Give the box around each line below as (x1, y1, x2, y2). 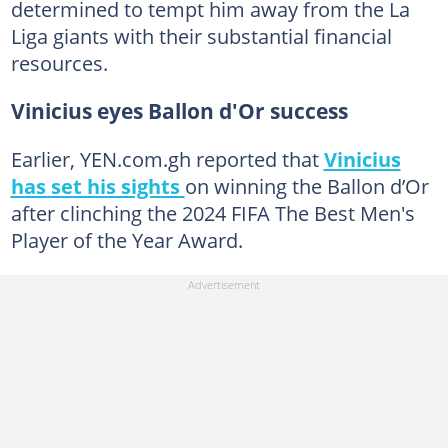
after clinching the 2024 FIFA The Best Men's (10, 199, 415, 227)
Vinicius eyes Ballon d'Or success (10, 97, 348, 125)
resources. (10, 49, 108, 77)
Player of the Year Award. (10, 226, 243, 254)
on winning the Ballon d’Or (184, 172, 429, 200)
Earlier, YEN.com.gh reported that (10, 145, 324, 173)
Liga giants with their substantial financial (10, 22, 392, 50)
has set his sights (10, 172, 185, 200)
